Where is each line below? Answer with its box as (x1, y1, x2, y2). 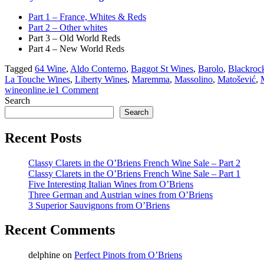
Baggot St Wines (131, 63, 193, 74)
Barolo (198, 63, 223, 74)
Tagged (5, 63, 35, 74)
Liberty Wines (75, 74, 127, 84)
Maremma (132, 74, 170, 84)
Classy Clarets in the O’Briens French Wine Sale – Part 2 (28, 157, 240, 168)
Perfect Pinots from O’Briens (74, 250, 182, 260)
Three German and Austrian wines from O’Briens (28, 189, 213, 200)
